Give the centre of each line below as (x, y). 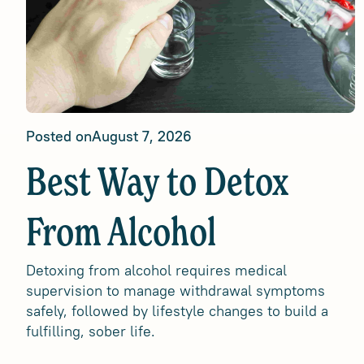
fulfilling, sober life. (91, 331)
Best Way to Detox (157, 184)
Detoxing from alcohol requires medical (156, 270)
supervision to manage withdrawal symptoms (175, 290)
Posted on (59, 136)
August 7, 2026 (142, 136)
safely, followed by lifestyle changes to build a (177, 311)
